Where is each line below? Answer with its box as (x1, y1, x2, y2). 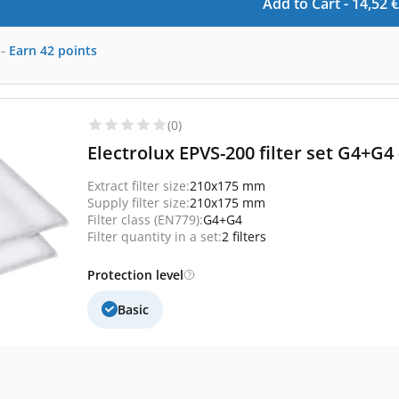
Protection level (87, 265, 183, 283)
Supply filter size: (87, 193, 190, 211)
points (58, 42, 97, 59)
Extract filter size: (87, 176, 190, 194)
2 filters (222, 227, 266, 245)
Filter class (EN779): (87, 210, 203, 228)
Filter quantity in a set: (87, 227, 222, 245)
